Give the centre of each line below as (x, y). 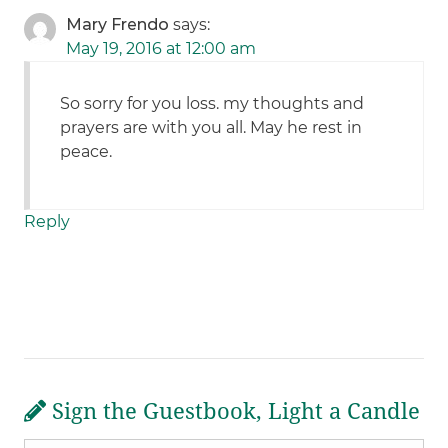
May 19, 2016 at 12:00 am (161, 49)
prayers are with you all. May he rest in (211, 128)
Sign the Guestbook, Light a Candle (233, 412)
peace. (86, 152)
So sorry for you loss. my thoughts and (212, 104)
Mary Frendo (118, 25)
